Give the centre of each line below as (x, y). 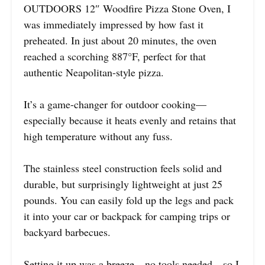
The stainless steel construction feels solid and (123, 168)
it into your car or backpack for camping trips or (127, 216)
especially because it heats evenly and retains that (130, 120)
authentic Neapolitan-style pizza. (94, 72)
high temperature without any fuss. (98, 136)
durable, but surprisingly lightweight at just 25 (123, 184)
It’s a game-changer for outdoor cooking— (115, 104)
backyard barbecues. (67, 232)
